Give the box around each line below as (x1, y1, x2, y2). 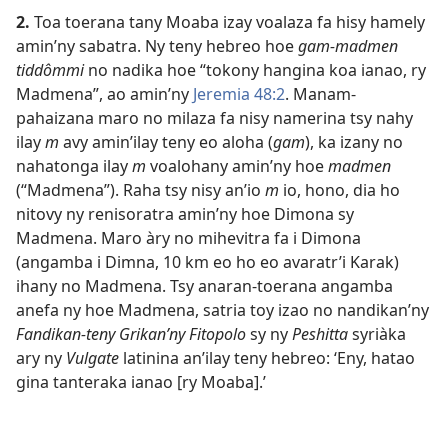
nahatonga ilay (16, 155, 132, 177)
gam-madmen (298, 35, 398, 57)
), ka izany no (305, 131, 403, 153)
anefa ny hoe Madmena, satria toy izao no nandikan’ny (16, 299, 429, 321)
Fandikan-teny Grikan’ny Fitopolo (16, 323, 246, 345)
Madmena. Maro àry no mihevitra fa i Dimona (16, 227, 361, 249)
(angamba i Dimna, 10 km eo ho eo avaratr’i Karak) (16, 251, 399, 273)
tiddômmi (16, 59, 84, 81)
